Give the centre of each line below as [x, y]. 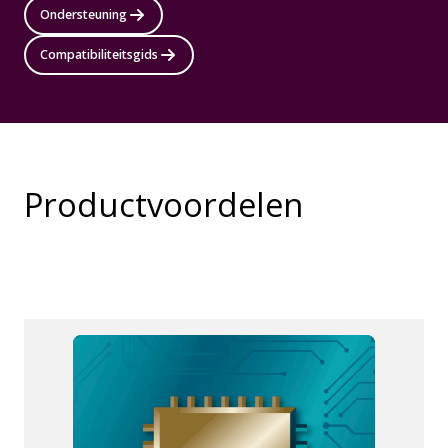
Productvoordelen [163, 204]
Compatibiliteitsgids [99, 54]
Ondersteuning [83, 14]
